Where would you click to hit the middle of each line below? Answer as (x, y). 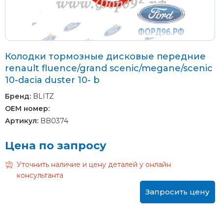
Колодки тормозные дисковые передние (105, 56)
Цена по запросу (56, 145)
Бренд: (18, 96)
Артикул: (22, 121)
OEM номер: (27, 108)
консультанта (40, 175)
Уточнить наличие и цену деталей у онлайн (94, 164)
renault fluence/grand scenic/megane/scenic (109, 68)
